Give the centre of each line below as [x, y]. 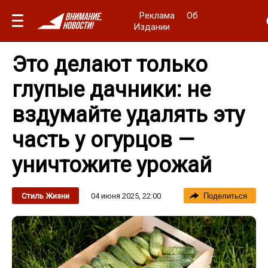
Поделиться [225, 196]
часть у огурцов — [103, 140]
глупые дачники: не [111, 90]
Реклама [157, 15]
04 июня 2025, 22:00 [126, 196]
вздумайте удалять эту [128, 115]
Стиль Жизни [45, 196]
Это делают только [110, 65]
